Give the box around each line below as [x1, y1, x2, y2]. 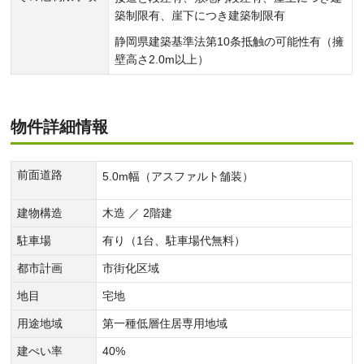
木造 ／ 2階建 [102, 206, 173, 219]
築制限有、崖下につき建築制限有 [115, 8, 286, 22]
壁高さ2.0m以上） [115, 52, 210, 66]
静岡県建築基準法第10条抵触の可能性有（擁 [115, 34, 344, 48]
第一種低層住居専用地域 [102, 316, 228, 330]
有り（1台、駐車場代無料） [102, 233, 246, 247]
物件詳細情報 [11, 117, 109, 136]
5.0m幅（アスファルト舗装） [102, 169, 254, 183]
